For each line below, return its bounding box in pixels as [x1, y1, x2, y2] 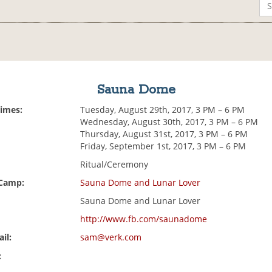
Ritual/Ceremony [80, 158, 149, 171]
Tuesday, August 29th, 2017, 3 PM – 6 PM [80, 104, 245, 116]
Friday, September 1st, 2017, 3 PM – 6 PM [80, 140, 246, 152]
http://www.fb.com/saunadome [80, 213, 208, 225]
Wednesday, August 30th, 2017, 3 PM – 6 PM [80, 116, 259, 128]
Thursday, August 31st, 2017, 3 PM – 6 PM [80, 128, 248, 140]
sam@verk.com [80, 231, 142, 243]
